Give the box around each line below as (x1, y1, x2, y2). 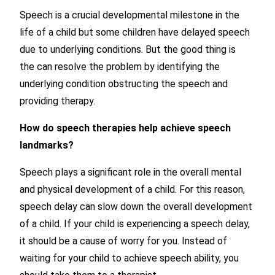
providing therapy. (20, 95, 95, 107)
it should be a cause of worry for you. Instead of (20, 235, 227, 247)
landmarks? (20, 139, 74, 151)
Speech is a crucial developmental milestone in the (20, 9, 239, 21)
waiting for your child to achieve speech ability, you (20, 252, 239, 264)
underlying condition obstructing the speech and (20, 78, 228, 90)
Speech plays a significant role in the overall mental (20, 166, 241, 178)
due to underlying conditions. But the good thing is (20, 44, 236, 55)
